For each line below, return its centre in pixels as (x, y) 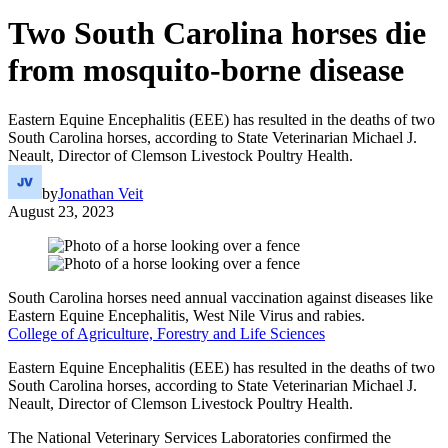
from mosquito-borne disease (206, 70)
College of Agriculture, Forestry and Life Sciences (166, 333)
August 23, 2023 (61, 211)
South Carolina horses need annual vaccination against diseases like (220, 297)
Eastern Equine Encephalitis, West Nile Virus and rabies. (186, 315)
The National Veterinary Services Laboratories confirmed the (199, 437)
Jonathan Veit (100, 193)
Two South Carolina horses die (217, 33)
